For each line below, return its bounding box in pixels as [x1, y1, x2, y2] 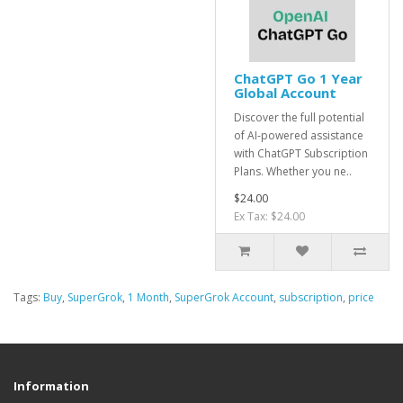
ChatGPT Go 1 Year [234, 69, 363, 87]
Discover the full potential [234, 110, 364, 125]
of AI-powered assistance [234, 128, 363, 143]
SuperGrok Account [175, 290, 273, 305]
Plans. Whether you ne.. [234, 164, 352, 179]
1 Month [128, 290, 169, 305]
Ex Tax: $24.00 [234, 209, 305, 224]
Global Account [234, 84, 336, 102]
